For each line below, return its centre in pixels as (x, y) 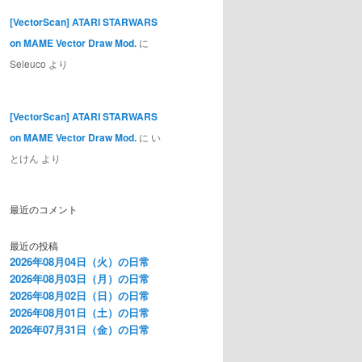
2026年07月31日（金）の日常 (80, 330)
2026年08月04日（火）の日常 (80, 262)
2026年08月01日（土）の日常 (80, 313)
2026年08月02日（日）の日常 (80, 296)
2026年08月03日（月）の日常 (80, 279)
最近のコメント (44, 208)
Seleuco (28, 63)
